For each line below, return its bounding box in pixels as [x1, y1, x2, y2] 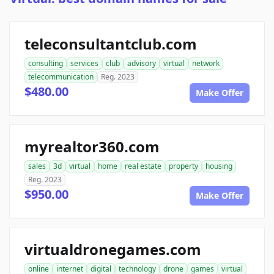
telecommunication [28, 72, 94, 83]
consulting [28, 58, 63, 69]
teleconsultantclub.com [24, 34, 197, 54]
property [169, 161, 198, 172]
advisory [127, 58, 156, 69]
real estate [125, 161, 161, 172]
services [70, 58, 98, 69]
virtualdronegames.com [24, 239, 201, 260]
